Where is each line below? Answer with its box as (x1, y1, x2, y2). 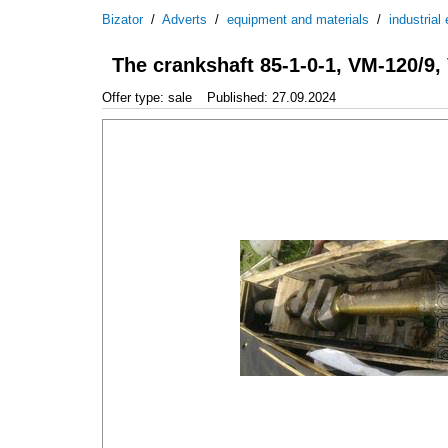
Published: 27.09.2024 (207, 89, 336, 105)
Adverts (162, 12, 207, 27)
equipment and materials (227, 12, 369, 27)
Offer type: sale (102, 89, 192, 105)
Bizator (102, 12, 143, 27)
